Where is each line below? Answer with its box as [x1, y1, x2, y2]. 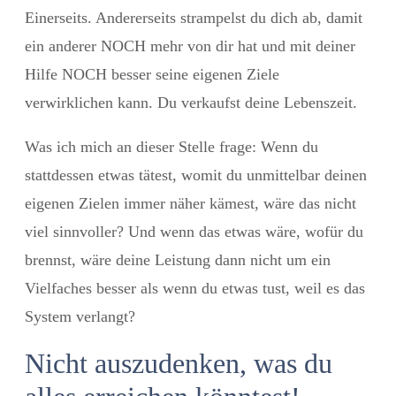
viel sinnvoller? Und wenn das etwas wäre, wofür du [25, 222, 363, 240]
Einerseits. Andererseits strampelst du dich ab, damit [25, 8, 362, 27]
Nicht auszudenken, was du [25, 346, 332, 379]
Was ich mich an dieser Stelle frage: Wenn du [25, 137, 318, 156]
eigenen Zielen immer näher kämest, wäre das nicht [25, 194, 356, 212]
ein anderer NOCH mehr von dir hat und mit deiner [25, 36, 355, 55]
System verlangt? [25, 307, 135, 325]
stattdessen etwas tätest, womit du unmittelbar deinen [25, 165, 367, 184]
